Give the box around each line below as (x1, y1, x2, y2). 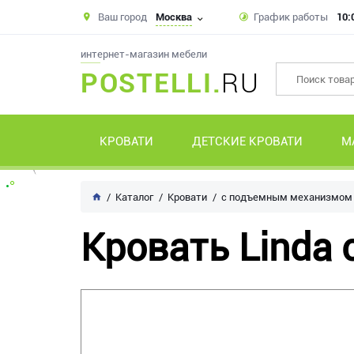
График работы (254, 11, 328, 23)
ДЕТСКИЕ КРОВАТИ (192, 134, 303, 149)
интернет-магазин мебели (81, 48, 207, 60)
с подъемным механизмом (221, 191, 352, 203)
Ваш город (98, 10, 147, 23)
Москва (156, 10, 192, 23)
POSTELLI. (81, 67, 222, 99)
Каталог (115, 191, 153, 203)
